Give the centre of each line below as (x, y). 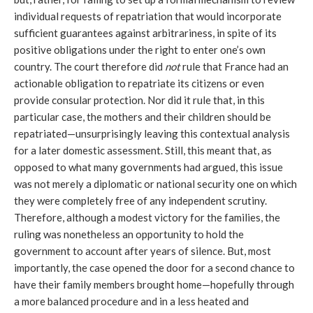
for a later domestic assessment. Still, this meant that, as (143, 150)
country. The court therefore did (89, 66)
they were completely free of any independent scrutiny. (140, 200)
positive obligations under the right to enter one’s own (140, 49)
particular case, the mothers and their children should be (143, 116)
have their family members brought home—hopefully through (154, 284)
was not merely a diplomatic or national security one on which (155, 183)
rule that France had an (234, 66)
